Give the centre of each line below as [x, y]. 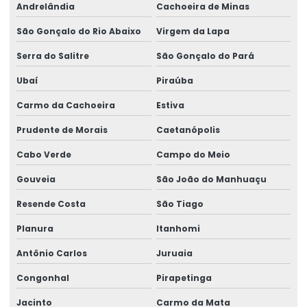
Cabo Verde [44, 154]
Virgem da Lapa [193, 31]
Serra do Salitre [53, 56]
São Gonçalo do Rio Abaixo [79, 31]
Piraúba [174, 80]
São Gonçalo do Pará [205, 56]
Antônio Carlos [52, 253]
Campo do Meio [193, 154]
